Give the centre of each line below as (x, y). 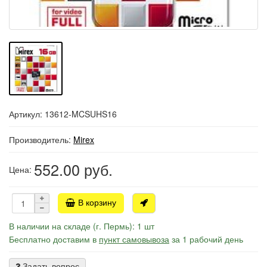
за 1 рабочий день (206, 239)
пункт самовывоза (134, 239)
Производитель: (41, 139)
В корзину (97, 202)
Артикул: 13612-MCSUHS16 (63, 114)
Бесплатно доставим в (54, 239)
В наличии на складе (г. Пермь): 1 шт (82, 226)
